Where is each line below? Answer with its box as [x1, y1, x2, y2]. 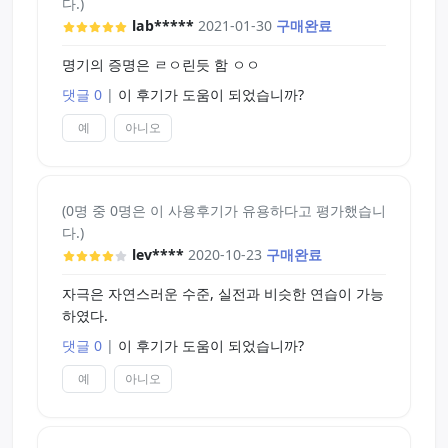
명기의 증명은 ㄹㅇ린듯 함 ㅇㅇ [62, 54, 260, 74]
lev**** [131, 244, 184, 264]
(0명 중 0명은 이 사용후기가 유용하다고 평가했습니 [62, 200, 386, 220]
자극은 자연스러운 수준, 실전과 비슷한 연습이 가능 [62, 283, 384, 303]
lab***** [131, 15, 194, 35]
